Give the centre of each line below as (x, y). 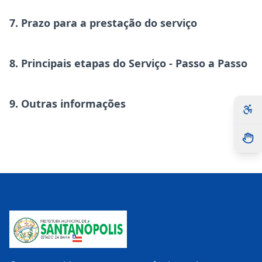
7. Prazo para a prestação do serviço (103, 23)
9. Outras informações (68, 104)
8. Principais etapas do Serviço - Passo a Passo (128, 63)
